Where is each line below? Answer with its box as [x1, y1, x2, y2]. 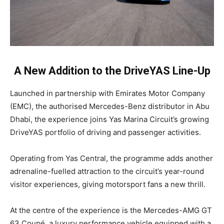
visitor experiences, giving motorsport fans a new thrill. [10, 179, 205, 189]
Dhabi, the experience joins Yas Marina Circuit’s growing [10, 114, 209, 124]
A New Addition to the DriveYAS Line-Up [13, 64, 210, 77]
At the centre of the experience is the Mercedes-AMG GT [10, 205, 212, 215]
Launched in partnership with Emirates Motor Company [10, 88, 205, 98]
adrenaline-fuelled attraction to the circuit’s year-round [10, 166, 204, 176]
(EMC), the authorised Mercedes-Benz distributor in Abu [10, 101, 209, 111]
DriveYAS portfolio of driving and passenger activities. [10, 127, 201, 137]
